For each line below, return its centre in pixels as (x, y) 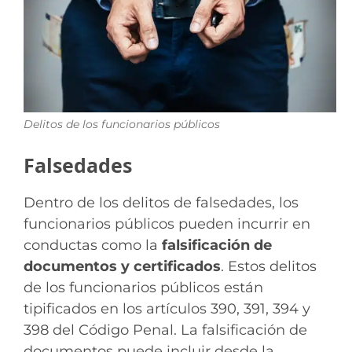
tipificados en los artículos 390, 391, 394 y (167, 308)
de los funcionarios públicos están (143, 287)
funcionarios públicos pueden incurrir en (167, 224)
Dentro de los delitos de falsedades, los (161, 202)
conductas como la (93, 245)
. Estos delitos (269, 266)
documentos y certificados (122, 266)
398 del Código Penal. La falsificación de (165, 330)
